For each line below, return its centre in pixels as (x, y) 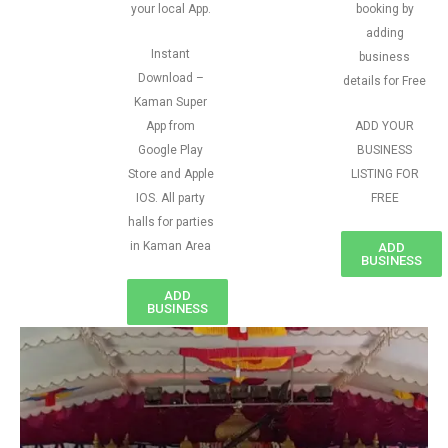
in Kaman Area (170, 246)
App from (170, 126)
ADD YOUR (384, 126)
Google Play (170, 150)
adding (384, 33)
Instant (170, 54)
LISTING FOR (384, 174)
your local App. (170, 9)
